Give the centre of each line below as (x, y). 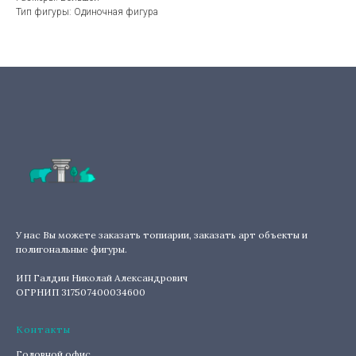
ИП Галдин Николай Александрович (102, 277)
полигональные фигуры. (72, 249)
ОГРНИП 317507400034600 (81, 292)
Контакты (43, 329)
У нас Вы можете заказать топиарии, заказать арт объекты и (162, 234)
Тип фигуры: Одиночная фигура (87, 12)
